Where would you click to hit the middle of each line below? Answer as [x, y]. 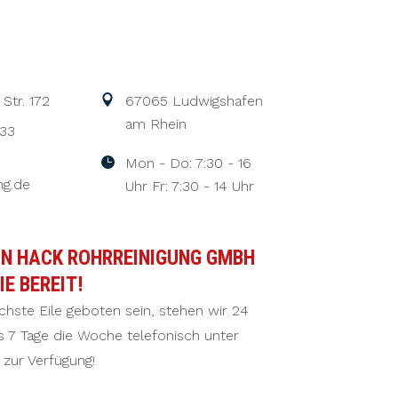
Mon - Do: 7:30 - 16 [188, 163]
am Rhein [155, 124]
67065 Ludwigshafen [194, 101]
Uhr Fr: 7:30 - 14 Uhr [189, 187]
